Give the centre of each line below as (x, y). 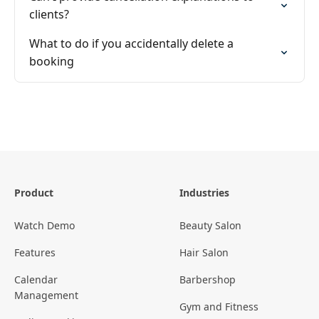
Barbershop (208, 280)
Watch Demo (45, 226)
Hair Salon (204, 253)
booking (52, 61)
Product (34, 193)
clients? (49, 14)
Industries (204, 193)
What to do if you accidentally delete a (131, 43)
